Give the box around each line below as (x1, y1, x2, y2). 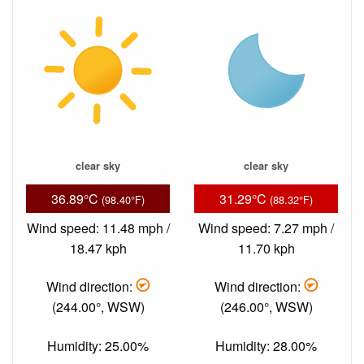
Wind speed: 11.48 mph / (26, 219, 170, 238)
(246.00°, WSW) (219, 297, 313, 317)
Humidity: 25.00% (47, 336, 149, 355)
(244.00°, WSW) (51, 297, 145, 317)
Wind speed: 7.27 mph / (198, 219, 334, 238)
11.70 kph (237, 239, 295, 258)
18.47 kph (69, 239, 127, 258)
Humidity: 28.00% (215, 336, 317, 355)
